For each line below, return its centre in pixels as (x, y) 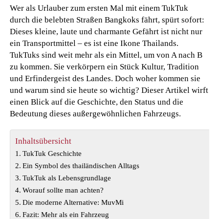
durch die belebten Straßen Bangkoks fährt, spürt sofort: (107, 20)
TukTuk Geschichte (52, 153)
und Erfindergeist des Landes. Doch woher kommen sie (105, 78)
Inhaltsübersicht (43, 141)
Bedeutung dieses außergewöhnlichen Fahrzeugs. (95, 113)
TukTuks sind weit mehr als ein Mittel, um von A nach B (106, 55)
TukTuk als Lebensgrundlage (67, 177)
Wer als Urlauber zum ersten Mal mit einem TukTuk (99, 8)
